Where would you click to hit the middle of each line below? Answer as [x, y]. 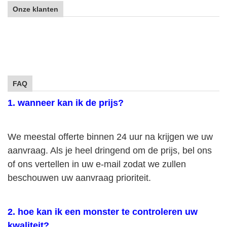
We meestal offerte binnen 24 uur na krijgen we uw [110, 137]
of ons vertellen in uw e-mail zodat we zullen [97, 164]
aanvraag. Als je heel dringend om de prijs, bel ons [110, 150]
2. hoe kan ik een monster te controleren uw [103, 212]
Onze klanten [35, 9]
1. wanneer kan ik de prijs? [66, 103]
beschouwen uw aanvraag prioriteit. [79, 178]
